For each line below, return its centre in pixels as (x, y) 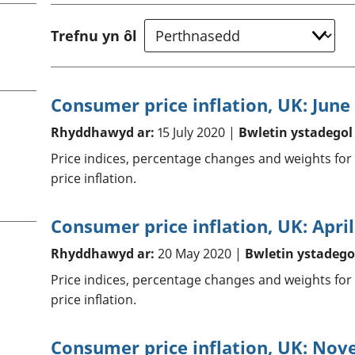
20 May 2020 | (199, 254)
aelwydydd (302, 22)
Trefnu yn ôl (94, 36)
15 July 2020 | (196, 133)
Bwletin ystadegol (295, 133)
